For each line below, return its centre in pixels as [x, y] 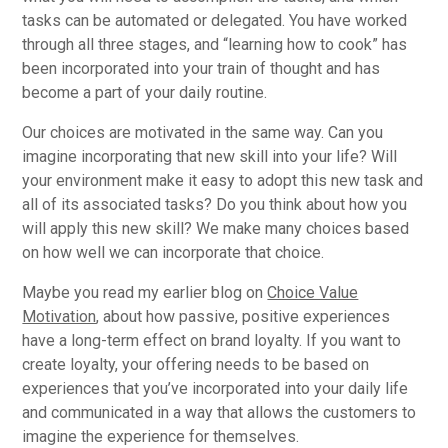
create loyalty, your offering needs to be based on [196, 364]
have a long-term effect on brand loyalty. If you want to [212, 340]
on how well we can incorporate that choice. [175, 252]
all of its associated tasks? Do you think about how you [215, 204]
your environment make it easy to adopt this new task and [223, 180]
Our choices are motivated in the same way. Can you [203, 132]
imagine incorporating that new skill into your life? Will [210, 156]
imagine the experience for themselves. [161, 436]
